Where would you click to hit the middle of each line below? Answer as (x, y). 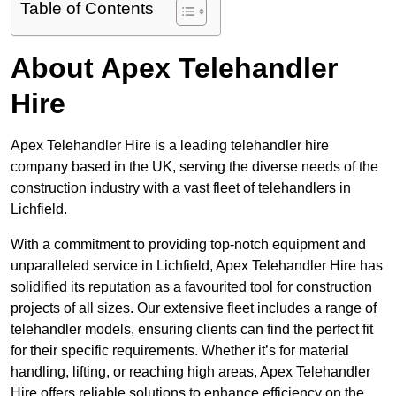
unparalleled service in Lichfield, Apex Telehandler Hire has (197, 266)
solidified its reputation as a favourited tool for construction (191, 287)
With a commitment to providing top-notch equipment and (188, 245)
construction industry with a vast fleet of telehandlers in (181, 188)
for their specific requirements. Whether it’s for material (180, 351)
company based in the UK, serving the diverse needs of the (194, 167)
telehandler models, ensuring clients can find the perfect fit (192, 330)
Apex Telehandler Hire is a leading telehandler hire (170, 146)
